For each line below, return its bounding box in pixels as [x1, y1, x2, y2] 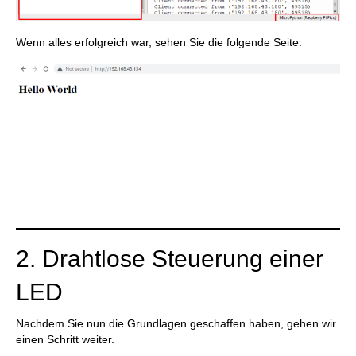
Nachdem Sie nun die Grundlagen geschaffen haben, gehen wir [16, 316, 336, 330]
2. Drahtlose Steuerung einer [16, 245, 323, 272]
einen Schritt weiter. [16, 332, 114, 346]
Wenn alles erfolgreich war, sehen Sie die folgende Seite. [16, 36, 302, 49]
